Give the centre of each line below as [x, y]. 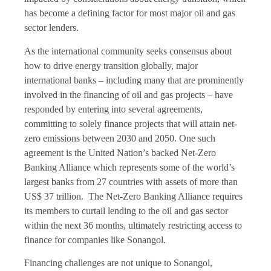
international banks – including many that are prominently [134, 80]
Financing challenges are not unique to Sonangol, [118, 263]
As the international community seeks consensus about [128, 51]
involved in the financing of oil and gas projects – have [129, 94]
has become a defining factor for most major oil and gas [130, 13]
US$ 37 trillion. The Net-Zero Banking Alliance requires [133, 196]
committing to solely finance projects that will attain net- [131, 123]
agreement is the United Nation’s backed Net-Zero [120, 152]
